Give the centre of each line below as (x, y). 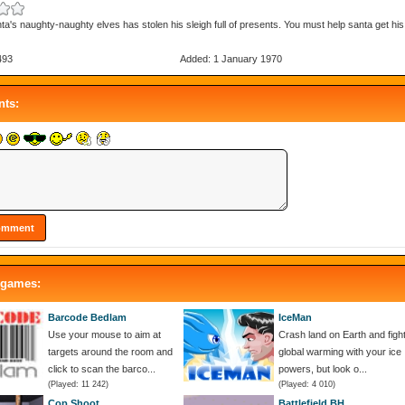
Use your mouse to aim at (104, 334)
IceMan (295, 317)
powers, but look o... (323, 368)
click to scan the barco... (102, 368)
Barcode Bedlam (87, 317)
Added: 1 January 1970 (231, 58)
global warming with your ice (340, 351)
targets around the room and (110, 351)
